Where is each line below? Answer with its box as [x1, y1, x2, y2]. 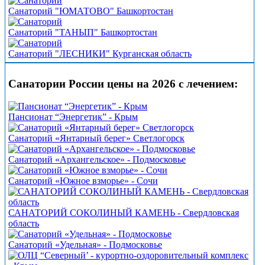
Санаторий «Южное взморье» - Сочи [8, 176, 158, 186]
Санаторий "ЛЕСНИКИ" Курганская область [8, 49, 192, 59]
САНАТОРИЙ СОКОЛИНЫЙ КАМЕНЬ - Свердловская [8, 208, 239, 218]
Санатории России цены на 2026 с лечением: [8, 77, 238, 90]
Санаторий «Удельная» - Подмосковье [8, 240, 162, 250]
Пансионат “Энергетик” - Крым [8, 112, 138, 122]
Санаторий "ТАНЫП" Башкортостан [8, 27, 157, 38]
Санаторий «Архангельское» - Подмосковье [8, 154, 186, 165]
